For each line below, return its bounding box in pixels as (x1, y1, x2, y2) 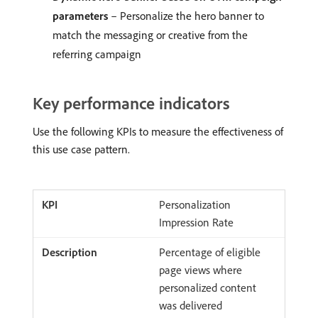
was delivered (159, 298, 222, 312)
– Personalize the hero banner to (108, 9, 264, 23)
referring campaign (53, 47, 141, 61)
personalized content (159, 280, 256, 295)
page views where (159, 263, 242, 277)
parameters (53, 9, 108, 23)
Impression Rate (159, 215, 234, 229)
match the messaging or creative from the (53, 28, 248, 42)
